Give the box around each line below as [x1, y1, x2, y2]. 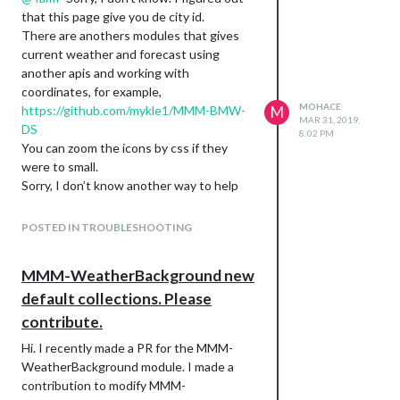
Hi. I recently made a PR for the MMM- [21, 339, 233, 355]
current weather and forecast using [21, 46, 220, 62]
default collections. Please [21, 288, 212, 308]
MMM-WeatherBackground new [21, 265, 254, 285]
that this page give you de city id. [21, 8, 204, 24]
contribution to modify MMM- [21, 377, 186, 393]
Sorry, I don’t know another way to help [21, 177, 238, 193]
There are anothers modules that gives [21, 27, 239, 43]
